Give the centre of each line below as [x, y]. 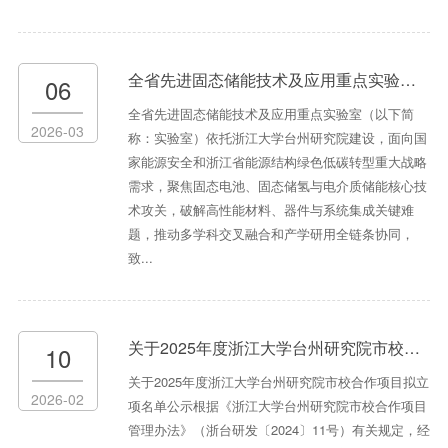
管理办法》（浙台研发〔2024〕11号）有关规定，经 [278, 430]
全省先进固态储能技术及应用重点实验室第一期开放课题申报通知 [263, 80]
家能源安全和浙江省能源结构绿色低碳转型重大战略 [277, 162]
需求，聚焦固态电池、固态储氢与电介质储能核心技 [277, 186]
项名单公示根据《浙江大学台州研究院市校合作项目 [277, 406]
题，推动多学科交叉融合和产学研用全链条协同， [270, 234]
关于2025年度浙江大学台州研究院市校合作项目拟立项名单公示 [265, 348]
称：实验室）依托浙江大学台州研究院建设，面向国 [277, 138]
